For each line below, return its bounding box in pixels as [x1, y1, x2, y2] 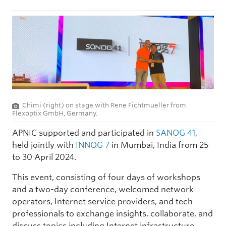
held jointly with [12, 140, 76, 150]
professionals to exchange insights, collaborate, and [12, 208, 213, 218]
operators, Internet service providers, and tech [12, 196, 193, 206]
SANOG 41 [156, 128, 195, 138]
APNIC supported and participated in [12, 128, 156, 138]
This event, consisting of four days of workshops [12, 172, 200, 182]
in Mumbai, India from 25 [109, 140, 208, 150]
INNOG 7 [76, 140, 109, 150]
